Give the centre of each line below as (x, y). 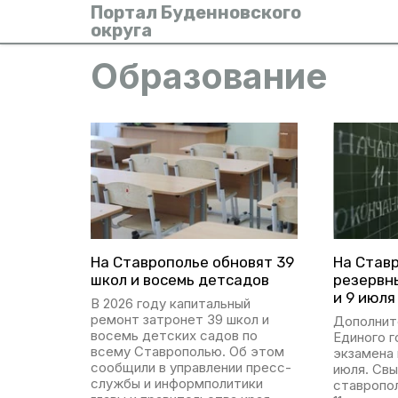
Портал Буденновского (196, 12)
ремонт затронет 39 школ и (180, 320)
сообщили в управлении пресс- (191, 368)
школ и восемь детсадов (180, 280)
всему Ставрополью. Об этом (187, 352)
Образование (209, 76)
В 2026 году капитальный (171, 304)
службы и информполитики (177, 384)
